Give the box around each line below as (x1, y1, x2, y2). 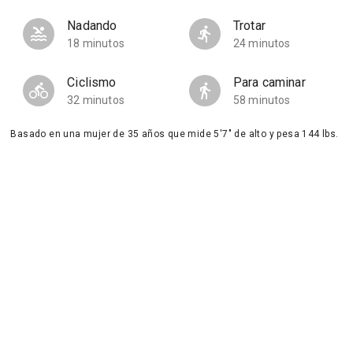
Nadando (67, 18, 117, 33)
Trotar (232, 18, 266, 33)
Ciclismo (67, 75, 117, 90)
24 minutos (232, 37, 291, 50)
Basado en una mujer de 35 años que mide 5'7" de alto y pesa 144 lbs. (10, 128, 339, 139)
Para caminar (232, 75, 306, 90)
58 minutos (232, 94, 291, 106)
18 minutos (67, 37, 124, 50)
